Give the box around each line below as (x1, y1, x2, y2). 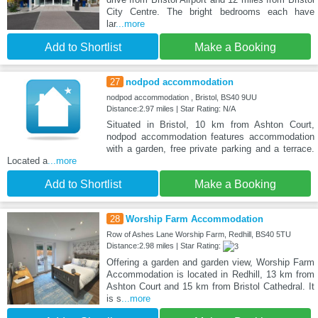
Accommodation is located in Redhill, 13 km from (106, 269, 314, 280)
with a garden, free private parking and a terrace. (106, 143, 314, 155)
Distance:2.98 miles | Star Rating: (106, 241, 223, 251)
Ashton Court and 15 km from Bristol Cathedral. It (106, 281, 314, 292)
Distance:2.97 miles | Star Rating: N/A (106, 104, 236, 114)
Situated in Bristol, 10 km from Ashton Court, (106, 119, 314, 131)
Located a (7, 155, 48, 167)
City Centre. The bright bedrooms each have (106, 6, 314, 18)
